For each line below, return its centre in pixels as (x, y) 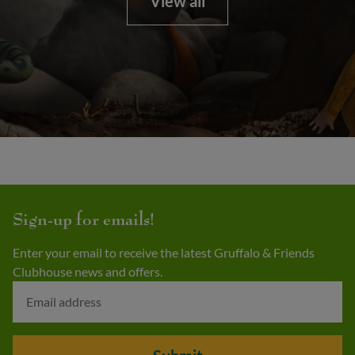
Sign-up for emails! (84, 220)
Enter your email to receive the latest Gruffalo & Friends (164, 252)
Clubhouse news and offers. (88, 271)
